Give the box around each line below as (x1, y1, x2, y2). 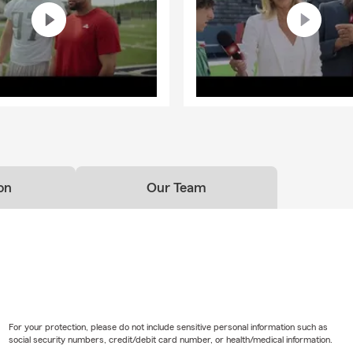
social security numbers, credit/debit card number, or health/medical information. (8, 334, 333, 344)
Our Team (147, 180, 206, 195)
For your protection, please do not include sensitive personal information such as (8, 321, 328, 332)
